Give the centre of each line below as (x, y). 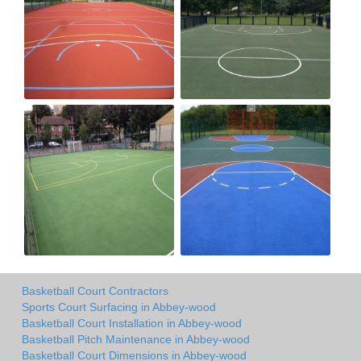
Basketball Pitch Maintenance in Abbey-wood (136, 340)
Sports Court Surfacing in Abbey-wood (119, 307)
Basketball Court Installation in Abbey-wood (132, 324)
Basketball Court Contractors (95, 291)
